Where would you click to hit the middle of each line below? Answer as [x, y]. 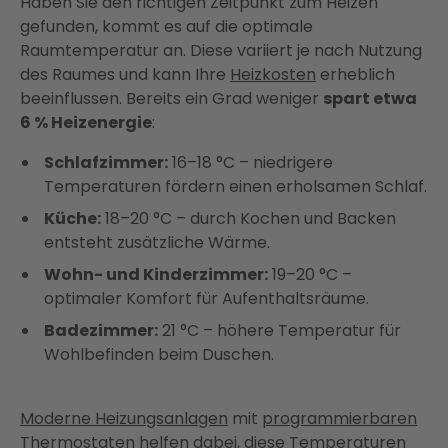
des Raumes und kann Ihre [125, 75]
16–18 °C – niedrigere [250, 163]
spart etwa [370, 99]
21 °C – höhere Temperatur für [279, 331]
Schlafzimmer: [106, 163]
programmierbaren [339, 419]
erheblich [355, 75]
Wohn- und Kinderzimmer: [156, 275]
